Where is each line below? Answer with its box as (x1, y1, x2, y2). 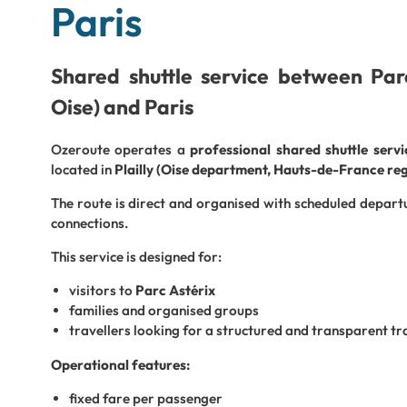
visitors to (69, 282, 135, 300)
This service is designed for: (51, 248, 222, 266)
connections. (51, 214, 128, 233)
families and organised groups (69, 302, 259, 320)
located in (51, 160, 114, 178)
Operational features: (51, 355, 190, 373)
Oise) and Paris (51, 93, 194, 120)
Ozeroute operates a (51, 140, 191, 158)
